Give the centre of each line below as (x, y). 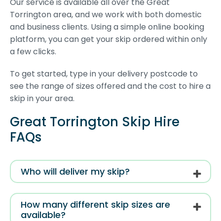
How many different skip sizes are (95, 205)
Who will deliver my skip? (75, 172)
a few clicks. (33, 52)
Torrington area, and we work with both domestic (106, 15)
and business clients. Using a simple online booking (107, 27)
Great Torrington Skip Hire (95, 122)
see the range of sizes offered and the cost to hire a (110, 86)
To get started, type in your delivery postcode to (104, 74)
